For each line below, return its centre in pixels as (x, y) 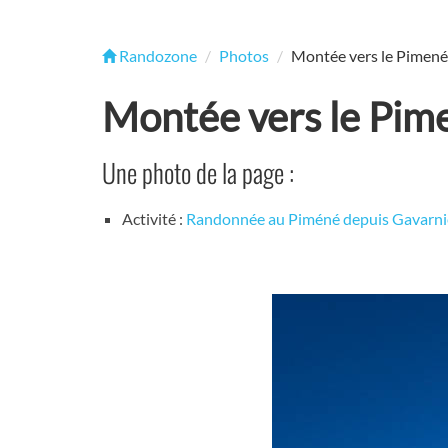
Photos (244, 55)
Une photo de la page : (198, 172)
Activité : (154, 219)
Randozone (156, 55)
